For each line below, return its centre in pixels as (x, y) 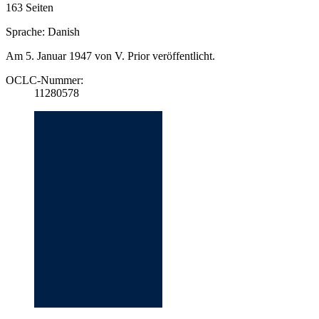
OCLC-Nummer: (45, 80)
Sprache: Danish (43, 31)
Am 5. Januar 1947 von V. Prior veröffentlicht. (110, 56)
